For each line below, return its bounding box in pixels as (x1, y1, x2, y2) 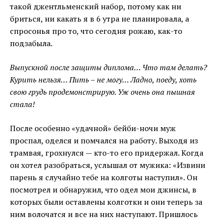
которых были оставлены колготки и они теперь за (10, 196, 202, 208)
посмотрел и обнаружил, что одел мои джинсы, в (10, 184, 196, 195)
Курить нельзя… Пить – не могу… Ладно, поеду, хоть (10, 74, 196, 85)
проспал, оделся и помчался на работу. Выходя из (10, 135, 198, 146)
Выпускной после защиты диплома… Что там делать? (10, 62, 207, 73)
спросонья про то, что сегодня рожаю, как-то (10, 26, 182, 37)
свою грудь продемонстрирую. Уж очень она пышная (10, 86, 195, 98)
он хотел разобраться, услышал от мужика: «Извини (10, 160, 205, 171)
